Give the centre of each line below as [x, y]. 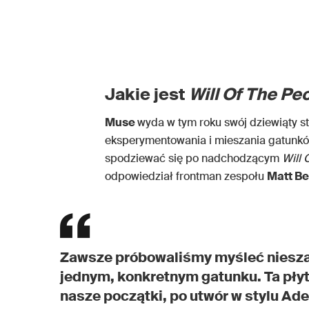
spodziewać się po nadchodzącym [192, 158]
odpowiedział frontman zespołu [186, 176]
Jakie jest [147, 94]
